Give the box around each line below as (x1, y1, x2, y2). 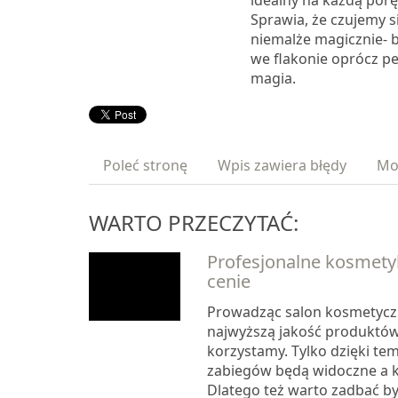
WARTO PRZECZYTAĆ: (89, 208, 298, 238)
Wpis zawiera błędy (218, 155, 346, 176)
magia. (250, 68, 296, 89)
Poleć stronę (103, 155, 187, 176)
